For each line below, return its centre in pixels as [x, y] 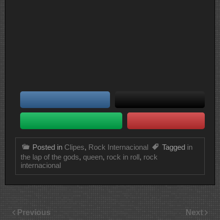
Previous [34, 213]
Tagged [175, 147]
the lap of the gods [50, 157]
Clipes [74, 147]
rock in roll [123, 157]
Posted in [48, 147]
